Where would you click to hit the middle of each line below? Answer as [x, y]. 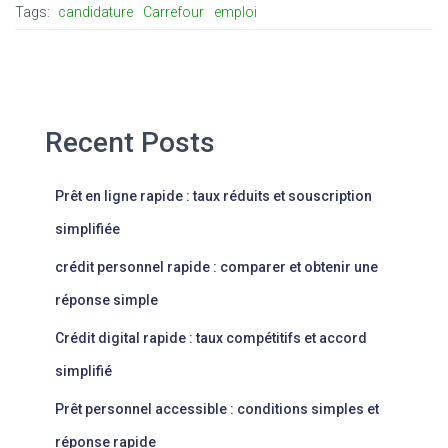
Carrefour [173, 11]
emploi [235, 11]
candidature [95, 11]
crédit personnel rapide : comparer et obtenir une [216, 266]
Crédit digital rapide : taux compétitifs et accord [211, 337]
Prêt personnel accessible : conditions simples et [217, 408]
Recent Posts [130, 142]
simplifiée [87, 228]
